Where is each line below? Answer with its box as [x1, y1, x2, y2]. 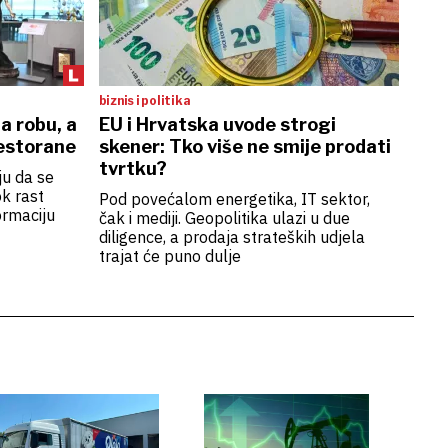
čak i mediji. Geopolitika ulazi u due [98, 208, 350, 228]
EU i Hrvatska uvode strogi [98, 114, 336, 135]
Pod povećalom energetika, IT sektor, [98, 189, 370, 209]
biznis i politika [98, 93, 191, 108]
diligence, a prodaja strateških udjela [98, 227, 365, 247]
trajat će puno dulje [98, 246, 241, 266]
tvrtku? [98, 158, 167, 179]
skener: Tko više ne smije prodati [98, 136, 391, 157]
